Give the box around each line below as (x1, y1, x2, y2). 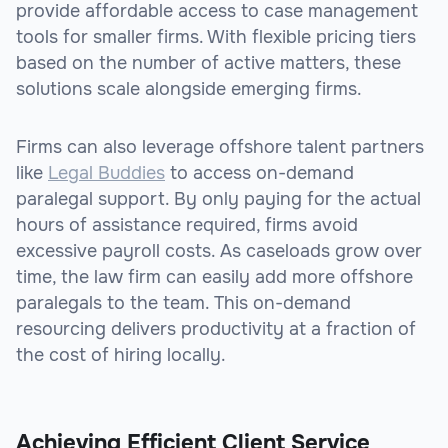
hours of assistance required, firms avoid (16, 214, 358, 237)
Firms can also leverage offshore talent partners (16, 136, 424, 159)
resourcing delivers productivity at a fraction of (16, 318, 416, 341)
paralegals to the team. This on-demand (16, 292, 351, 315)
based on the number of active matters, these (16, 52, 401, 75)
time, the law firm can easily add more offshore (16, 266, 413, 289)
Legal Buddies (48, 162, 165, 185)
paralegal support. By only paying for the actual (16, 188, 421, 211)
